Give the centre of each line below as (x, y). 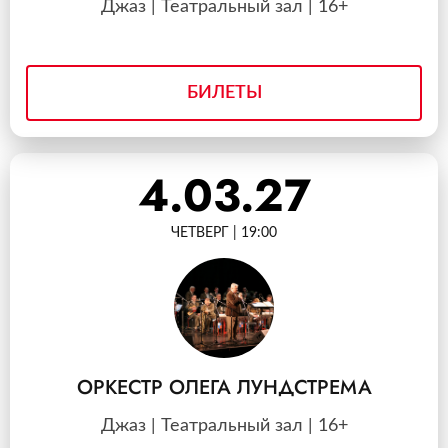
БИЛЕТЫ (224, 93)
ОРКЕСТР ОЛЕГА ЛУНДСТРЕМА (224, 387)
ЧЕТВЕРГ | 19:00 (224, 233)
